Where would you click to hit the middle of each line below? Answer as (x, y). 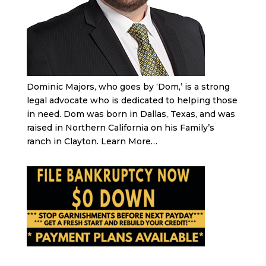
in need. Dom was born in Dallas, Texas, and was (131, 114)
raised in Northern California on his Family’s (120, 128)
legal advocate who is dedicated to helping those (132, 101)
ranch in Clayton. (64, 142)
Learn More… (129, 142)
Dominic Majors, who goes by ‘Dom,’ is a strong (128, 87)
